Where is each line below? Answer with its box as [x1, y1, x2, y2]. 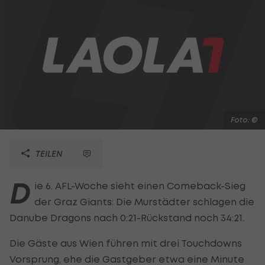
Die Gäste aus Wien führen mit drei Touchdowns [9, 237, 242, 249]
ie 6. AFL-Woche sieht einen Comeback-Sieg [34, 179, 245, 192]
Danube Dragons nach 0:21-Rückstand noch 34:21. [9, 211, 244, 224]
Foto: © [231, 115, 258, 124]
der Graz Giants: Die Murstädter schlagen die [34, 195, 254, 208]
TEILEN [33, 148, 63, 159]
